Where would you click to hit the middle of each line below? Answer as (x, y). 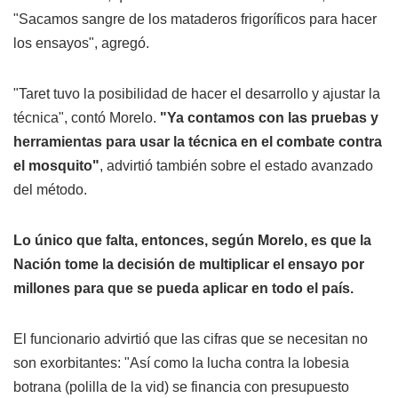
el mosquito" (56, 165)
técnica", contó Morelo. (87, 117)
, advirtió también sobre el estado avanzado (236, 165)
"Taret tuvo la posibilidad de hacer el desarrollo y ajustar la (197, 93)
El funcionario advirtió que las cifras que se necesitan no (191, 338)
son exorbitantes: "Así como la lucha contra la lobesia (181, 362)
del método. (50, 189)
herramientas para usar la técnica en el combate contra (198, 141)
